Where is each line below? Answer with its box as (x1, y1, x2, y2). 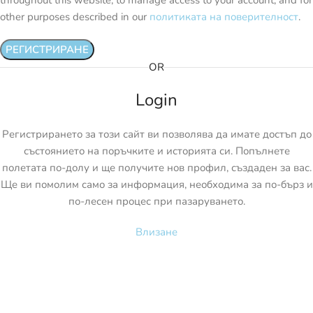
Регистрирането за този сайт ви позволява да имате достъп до (1, 127, 312, 141)
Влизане (136, 225, 177, 239)
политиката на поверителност (150, 10, 298, 24)
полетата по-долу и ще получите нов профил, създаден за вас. (1, 161, 312, 175)
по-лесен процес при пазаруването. (68, 194, 245, 208)
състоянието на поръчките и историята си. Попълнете (23, 144, 290, 158)
